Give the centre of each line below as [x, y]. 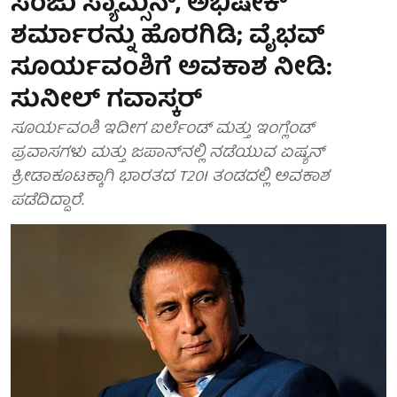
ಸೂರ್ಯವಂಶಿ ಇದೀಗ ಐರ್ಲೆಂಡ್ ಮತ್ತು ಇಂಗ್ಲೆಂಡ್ [162, 130]
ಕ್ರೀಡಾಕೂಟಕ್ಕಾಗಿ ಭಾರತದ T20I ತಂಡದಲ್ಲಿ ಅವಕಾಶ [170, 178]
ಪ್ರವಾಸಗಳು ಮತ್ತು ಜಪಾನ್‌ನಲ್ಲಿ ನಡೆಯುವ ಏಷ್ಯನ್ [167, 154]
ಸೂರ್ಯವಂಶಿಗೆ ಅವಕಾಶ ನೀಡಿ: [171, 70]
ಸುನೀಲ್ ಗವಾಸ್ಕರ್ [106, 101]
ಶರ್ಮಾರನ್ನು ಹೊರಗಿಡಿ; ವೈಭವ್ [168, 38]
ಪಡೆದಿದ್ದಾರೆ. [47, 202]
